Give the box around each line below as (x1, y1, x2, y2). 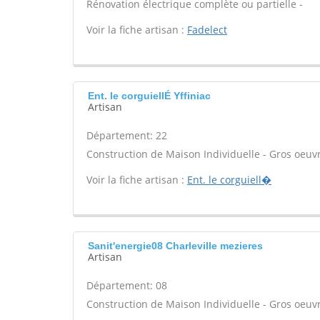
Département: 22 (86, 129, 167, 142)
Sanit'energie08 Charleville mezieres (88, 240, 263, 251)
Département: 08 (86, 279, 167, 292)
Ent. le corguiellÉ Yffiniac (88, 90, 211, 101)
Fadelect (187, 23, 227, 36)
